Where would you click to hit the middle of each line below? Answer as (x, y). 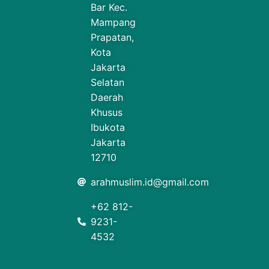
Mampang (113, 22)
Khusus (107, 112)
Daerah (107, 97)
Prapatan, (113, 37)
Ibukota (108, 127)
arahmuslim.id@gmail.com (150, 182)
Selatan (108, 82)
